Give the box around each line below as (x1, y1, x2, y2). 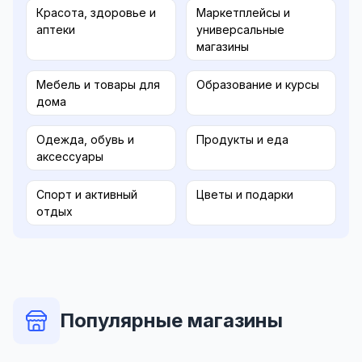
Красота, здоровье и (36, 6, 156, 20)
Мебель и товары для (36, 78, 160, 92)
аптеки (36, 23, 75, 37)
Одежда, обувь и (36, 133, 134, 147)
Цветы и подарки (196, 187, 293, 202)
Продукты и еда (196, 133, 288, 147)
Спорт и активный (36, 187, 137, 202)
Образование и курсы (196, 78, 319, 92)
